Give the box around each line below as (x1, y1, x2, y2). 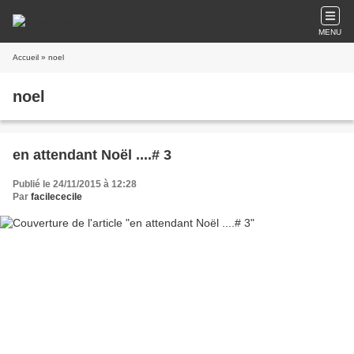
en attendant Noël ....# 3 (13, 147, 171, 163)
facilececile (31, 191, 82, 202)
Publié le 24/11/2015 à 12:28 (13, 179, 137, 190)
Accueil (13, 53, 39, 62)
